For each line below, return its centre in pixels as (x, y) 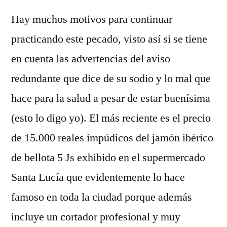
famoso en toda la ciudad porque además (102, 197)
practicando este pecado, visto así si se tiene (109, 39)
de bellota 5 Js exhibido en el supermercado (108, 157)
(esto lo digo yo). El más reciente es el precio (111, 118)
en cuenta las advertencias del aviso (91, 59)
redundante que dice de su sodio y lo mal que (111, 78)
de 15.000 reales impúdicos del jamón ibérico (112, 138)
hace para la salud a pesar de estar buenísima (111, 98)
